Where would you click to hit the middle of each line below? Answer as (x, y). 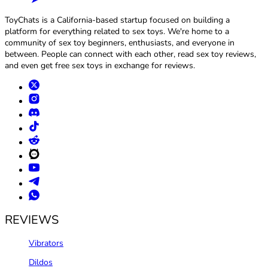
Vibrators (46, 243)
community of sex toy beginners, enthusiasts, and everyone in (120, 43)
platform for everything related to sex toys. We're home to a (117, 32)
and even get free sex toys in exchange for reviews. (100, 66)
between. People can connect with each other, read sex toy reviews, (130, 54)
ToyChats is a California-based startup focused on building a (117, 20)
